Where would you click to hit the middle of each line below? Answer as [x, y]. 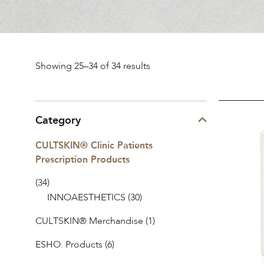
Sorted [164, 66]
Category [58, 120]
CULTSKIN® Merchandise [89, 222]
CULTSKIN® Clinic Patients [94, 145]
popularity [171, 125]
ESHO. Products [69, 245]
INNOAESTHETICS [86, 198]
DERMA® [238, 131]
